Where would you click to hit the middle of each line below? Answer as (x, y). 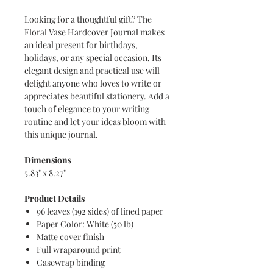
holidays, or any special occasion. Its (93, 57)
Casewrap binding (71, 262)
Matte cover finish (71, 236)
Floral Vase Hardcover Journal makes (94, 32)
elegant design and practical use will (92, 70)
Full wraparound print (79, 249)
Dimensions (48, 160)
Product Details (55, 198)
